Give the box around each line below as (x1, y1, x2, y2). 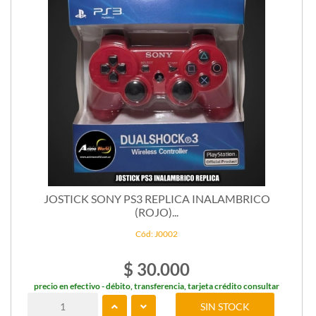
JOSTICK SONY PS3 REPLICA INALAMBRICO (43, 191, 270, 205)
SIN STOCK (200, 300, 250, 312)
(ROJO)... (135, 205, 178, 219)
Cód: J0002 (135, 228, 178, 239)
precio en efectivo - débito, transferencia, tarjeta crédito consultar (34, 280, 279, 291)
